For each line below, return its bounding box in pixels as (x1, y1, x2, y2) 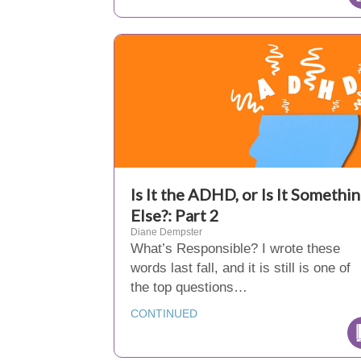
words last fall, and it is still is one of (131, 260, 351, 276)
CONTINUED (131, 307, 197, 320)
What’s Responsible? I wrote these (131, 241, 340, 256)
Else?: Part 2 (131, 205, 219, 225)
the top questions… (131, 280, 247, 295)
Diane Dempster (131, 226, 202, 238)
